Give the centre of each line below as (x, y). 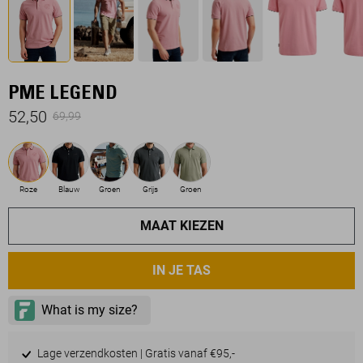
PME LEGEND (63, 94)
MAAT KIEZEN (181, 225)
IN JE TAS (181, 270)
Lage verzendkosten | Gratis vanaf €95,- (135, 353)
